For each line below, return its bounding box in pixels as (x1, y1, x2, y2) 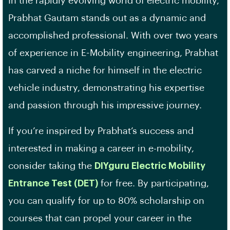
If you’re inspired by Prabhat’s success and (8, 126, 194, 136)
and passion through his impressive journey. (8, 101, 202, 110)
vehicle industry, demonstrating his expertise (8, 83, 204, 92)
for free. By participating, (98, 179, 209, 188)
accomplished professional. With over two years (8, 31, 218, 40)
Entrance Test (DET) (8, 179, 98, 188)
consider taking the (8, 161, 94, 170)
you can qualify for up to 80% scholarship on (8, 196, 204, 205)
